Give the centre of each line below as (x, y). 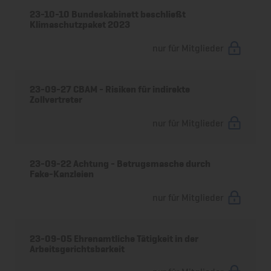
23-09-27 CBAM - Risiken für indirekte (110, 89)
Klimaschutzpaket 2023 (80, 25)
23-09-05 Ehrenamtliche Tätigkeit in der (114, 238)
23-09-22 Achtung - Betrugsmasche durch (120, 164)
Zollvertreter (56, 99)
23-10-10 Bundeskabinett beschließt (108, 15)
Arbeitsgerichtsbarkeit (77, 249)
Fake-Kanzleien (62, 174)
